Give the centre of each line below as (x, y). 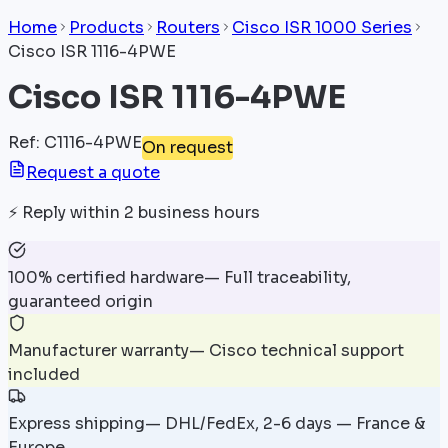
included (44, 374)
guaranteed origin (80, 301)
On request (187, 147)
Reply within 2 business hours (141, 212)
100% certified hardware (106, 277)
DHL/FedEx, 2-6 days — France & (295, 423)
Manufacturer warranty (98, 350)
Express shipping (76, 423)
